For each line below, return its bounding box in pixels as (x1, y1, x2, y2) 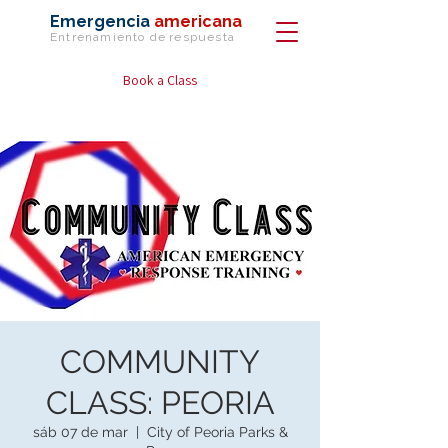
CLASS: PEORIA (45, 384, 275, 421)
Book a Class (123, 71, 197, 89)
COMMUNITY (60, 343, 260, 380)
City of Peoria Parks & (146, 424, 288, 440)
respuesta (169, 30, 236, 44)
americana (154, 12, 242, 31)
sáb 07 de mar (32, 424, 128, 440)
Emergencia (50, 12, 150, 31)
